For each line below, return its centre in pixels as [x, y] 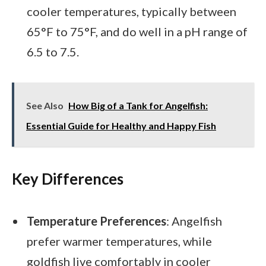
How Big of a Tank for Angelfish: [138, 105]
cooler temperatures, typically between [132, 11]
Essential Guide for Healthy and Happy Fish [121, 125]
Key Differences [68, 178]
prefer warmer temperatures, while [119, 241]
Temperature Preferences [96, 221]
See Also [45, 105]
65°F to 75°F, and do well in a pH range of [137, 31]
